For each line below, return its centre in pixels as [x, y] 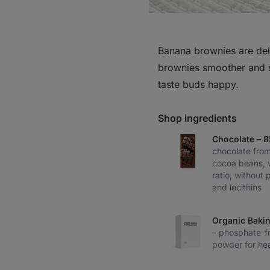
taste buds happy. [198, 84]
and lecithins [237, 187]
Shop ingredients [197, 118]
